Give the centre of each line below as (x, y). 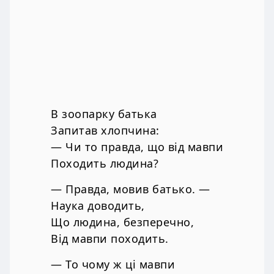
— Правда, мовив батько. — (131, 189)
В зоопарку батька (104, 113)
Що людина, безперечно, (122, 222)
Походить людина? (105, 163)
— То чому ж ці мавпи (113, 265)
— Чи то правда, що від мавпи (137, 146)
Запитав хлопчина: (105, 130)
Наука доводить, (98, 205)
